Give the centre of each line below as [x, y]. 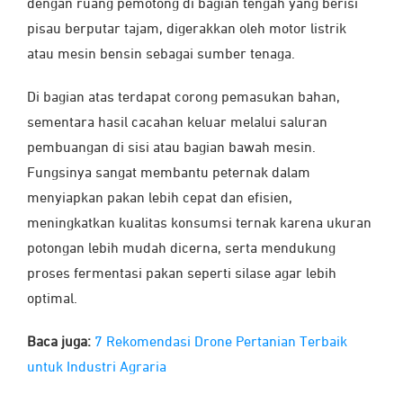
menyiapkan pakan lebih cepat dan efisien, [160, 199]
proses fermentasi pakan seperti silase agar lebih [182, 275]
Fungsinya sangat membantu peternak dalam [169, 174]
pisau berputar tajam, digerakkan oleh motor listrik [187, 30]
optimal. [52, 300]
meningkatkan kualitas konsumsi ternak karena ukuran [199, 224]
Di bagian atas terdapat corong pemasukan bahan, [184, 99]
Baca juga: [61, 343]
